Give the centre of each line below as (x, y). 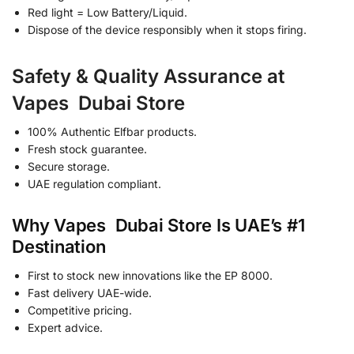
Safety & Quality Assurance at (148, 76)
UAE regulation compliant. (94, 183)
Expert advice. (65, 328)
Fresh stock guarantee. (87, 149)
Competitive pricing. (80, 311)
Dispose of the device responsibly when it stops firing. (167, 29)
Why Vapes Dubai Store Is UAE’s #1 (158, 226)
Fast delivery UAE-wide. (90, 293)
